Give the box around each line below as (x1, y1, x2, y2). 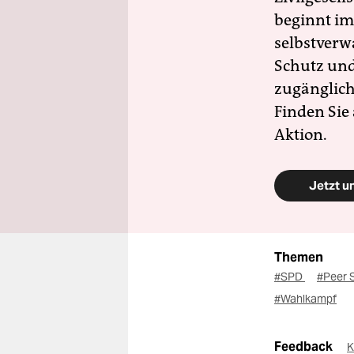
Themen (274, 249, 323, 265)
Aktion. (274, 125, 327, 144)
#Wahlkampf (274, 292, 337, 306)
